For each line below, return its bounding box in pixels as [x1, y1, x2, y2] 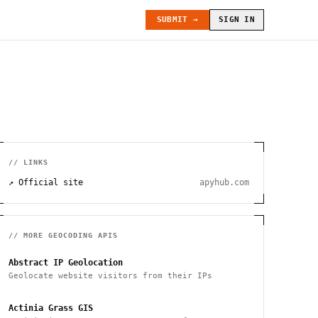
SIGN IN [219, 15, 255, 24]
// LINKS [8, 158, 48, 166]
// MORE [8, 231, 48, 239]
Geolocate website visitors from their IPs [8, 271, 212, 280]
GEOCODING [48, 231, 93, 239]
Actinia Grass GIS [8, 303, 93, 313]
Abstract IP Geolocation [8, 258, 123, 268]
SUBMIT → [156, 15, 199, 24]
